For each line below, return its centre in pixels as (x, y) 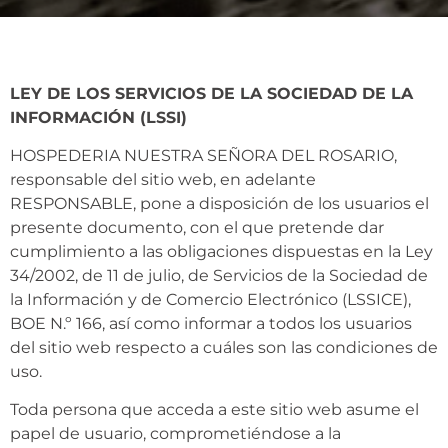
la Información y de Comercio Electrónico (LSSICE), (210, 299)
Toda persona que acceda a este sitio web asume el (214, 410)
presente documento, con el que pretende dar (197, 227)
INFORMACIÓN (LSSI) (98, 117)
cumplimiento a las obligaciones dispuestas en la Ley (221, 251)
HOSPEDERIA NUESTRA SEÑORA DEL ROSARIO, (203, 155)
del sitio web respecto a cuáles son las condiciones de (224, 347)
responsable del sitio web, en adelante (163, 179)
